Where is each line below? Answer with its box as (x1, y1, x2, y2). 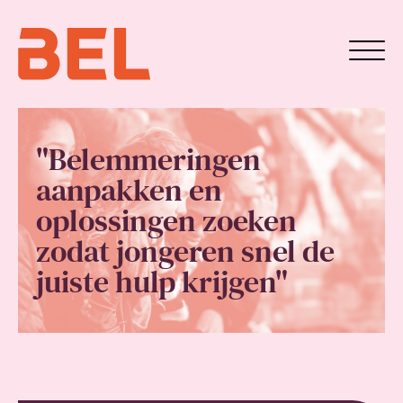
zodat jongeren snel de (36, 230, 335, 272)
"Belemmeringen (36, 139, 261, 180)
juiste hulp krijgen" (36, 261, 288, 302)
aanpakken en (36, 169, 222, 210)
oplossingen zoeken (36, 200, 297, 241)
